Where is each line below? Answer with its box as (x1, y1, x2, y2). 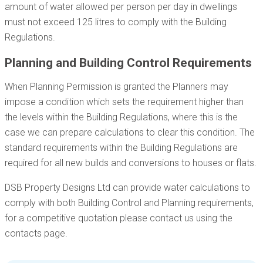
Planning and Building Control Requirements (5, 56, 252, 70)
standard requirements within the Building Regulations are (5, 142, 238, 153)
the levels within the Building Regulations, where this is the (5, 112, 238, 123)
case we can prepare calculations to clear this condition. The (5, 127, 255, 138)
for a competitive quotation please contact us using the (5, 213, 232, 224)
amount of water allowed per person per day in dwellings (5, 1, 237, 12)
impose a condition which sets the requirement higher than (5, 96, 244, 107)
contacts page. (5, 228, 68, 239)
